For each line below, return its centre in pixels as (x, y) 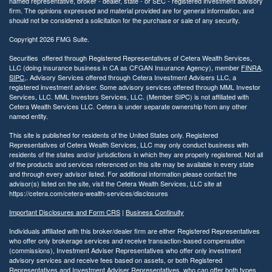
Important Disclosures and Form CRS (65, 212)
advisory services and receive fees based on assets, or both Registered (116, 260)
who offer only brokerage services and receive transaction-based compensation (127, 240)
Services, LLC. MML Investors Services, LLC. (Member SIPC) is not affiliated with (129, 96)
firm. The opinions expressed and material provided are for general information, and (131, 10)
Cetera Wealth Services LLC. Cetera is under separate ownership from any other (128, 106)
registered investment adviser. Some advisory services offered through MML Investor (135, 87)
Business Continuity (155, 212)
